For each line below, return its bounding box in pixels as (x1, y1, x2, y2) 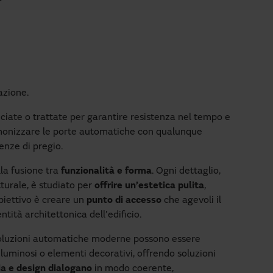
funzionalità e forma (61, 166, 152, 176)
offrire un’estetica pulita (94, 181, 204, 191)
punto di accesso (87, 196, 161, 205)
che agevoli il (161, 196, 221, 205)
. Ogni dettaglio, (152, 166, 221, 176)
